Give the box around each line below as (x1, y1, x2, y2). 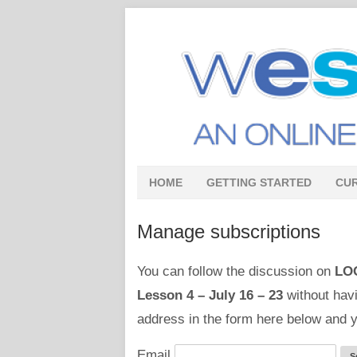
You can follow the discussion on (137, 264, 335, 279)
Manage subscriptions (137, 221, 320, 242)
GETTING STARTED (206, 176, 312, 189)
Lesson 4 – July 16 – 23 (137, 288, 283, 303)
